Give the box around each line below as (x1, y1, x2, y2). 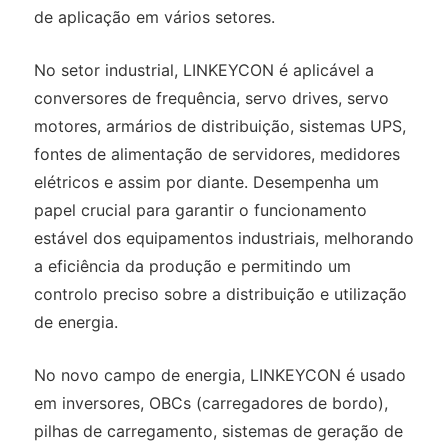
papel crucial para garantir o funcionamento (33, 200, 367, 221)
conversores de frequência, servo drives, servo (33, 88, 389, 109)
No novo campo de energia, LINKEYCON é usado (33, 365, 406, 386)
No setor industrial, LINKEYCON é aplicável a (33, 60, 374, 81)
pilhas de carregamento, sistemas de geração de (33, 421, 403, 442)
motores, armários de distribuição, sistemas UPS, (33, 116, 406, 137)
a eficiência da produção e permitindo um (33, 256, 351, 277)
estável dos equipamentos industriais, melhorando (33, 228, 414, 249)
